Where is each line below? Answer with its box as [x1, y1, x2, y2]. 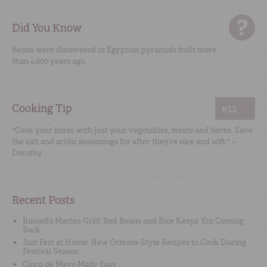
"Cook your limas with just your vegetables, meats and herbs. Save [12, 125, 253, 135]
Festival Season [23, 246, 79, 257]
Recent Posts [12, 193, 74, 207]
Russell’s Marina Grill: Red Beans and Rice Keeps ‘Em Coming [23, 215, 243, 226]
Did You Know [12, 20, 82, 35]
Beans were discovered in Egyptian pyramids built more [12, 44, 216, 55]
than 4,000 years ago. [12, 55, 86, 66]
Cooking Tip [12, 101, 72, 116]
